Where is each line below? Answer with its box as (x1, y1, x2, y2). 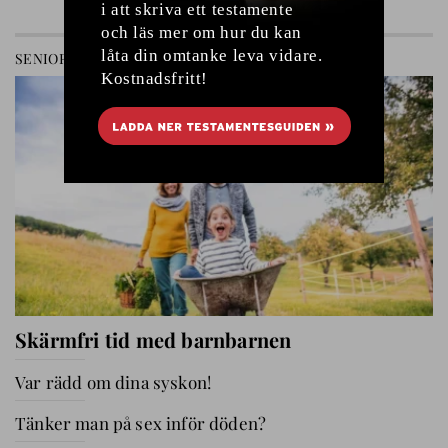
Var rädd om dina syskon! (15, 371, 212, 393)
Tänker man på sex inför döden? (15, 412, 267, 434)
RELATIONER (91, 51, 177, 67)
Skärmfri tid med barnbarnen (15, 326, 292, 353)
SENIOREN (15, 49, 88, 68)
